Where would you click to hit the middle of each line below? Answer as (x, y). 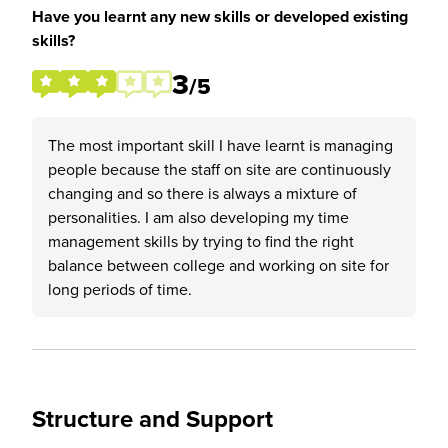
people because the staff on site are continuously (219, 169)
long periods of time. (120, 289)
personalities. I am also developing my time (198, 217)
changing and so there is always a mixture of (202, 193)
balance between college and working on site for (218, 265)
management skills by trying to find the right (201, 241)
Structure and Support (152, 418)
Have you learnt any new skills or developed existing (220, 16)
